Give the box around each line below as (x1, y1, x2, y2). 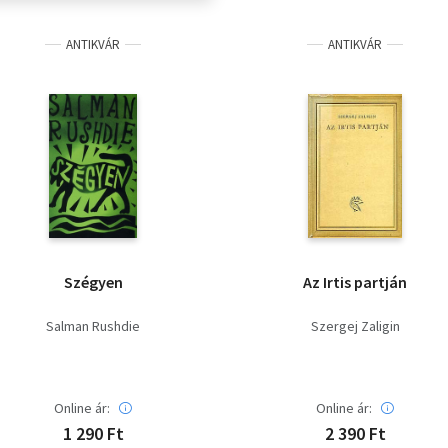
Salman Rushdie (46, 317, 140, 336)
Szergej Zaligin (310, 317, 400, 336)
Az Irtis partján (303, 272, 407, 293)
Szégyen (63, 272, 123, 293)
